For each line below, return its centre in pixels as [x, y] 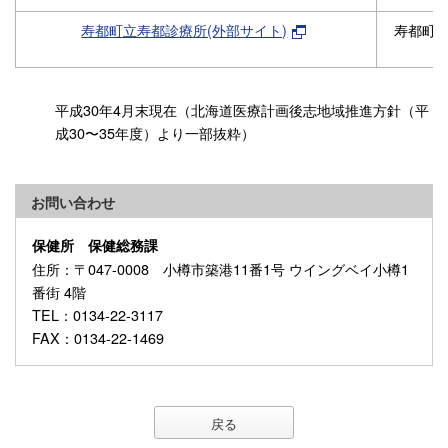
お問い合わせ [73, 202]
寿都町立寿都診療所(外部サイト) [184, 30]
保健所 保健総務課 [95, 245]
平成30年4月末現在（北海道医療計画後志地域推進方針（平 [242, 110]
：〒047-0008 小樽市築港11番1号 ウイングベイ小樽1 [234, 269]
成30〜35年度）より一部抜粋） [155, 133]
